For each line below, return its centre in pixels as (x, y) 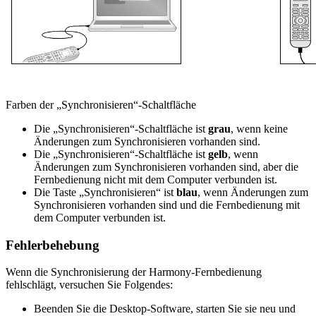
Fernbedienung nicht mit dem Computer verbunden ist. (156, 179)
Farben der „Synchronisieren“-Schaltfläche (101, 104)
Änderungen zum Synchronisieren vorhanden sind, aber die (166, 166)
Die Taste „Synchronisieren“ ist (105, 192)
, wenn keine (259, 128)
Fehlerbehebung (53, 245)
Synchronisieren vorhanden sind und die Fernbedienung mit (167, 205)
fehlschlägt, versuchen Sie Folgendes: (89, 285)
